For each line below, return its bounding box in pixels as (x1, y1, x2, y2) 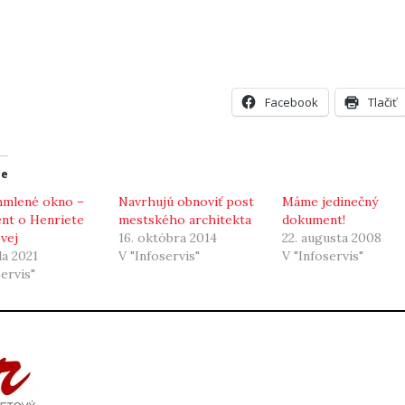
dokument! (282, 212, 345, 229)
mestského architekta (118, 212, 251, 229)
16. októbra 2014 (118, 230, 217, 247)
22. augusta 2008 (282, 230, 381, 247)
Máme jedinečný (282, 193, 378, 211)
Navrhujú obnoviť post (118, 193, 254, 211)
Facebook (265, 94, 318, 111)
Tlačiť (368, 94, 397, 111)
